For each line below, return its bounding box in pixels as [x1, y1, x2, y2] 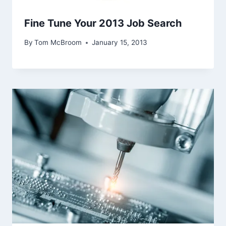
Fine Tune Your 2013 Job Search [24, 17, 182, 29]
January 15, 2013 [92, 38, 148, 47]
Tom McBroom [34, 38, 82, 47]
